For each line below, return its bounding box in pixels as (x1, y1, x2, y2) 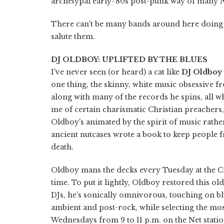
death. (51, 142, 73, 151)
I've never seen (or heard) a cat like (51, 67, 181, 76)
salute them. (51, 31, 95, 41)
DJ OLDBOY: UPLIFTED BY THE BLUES (51, 54, 207, 64)
